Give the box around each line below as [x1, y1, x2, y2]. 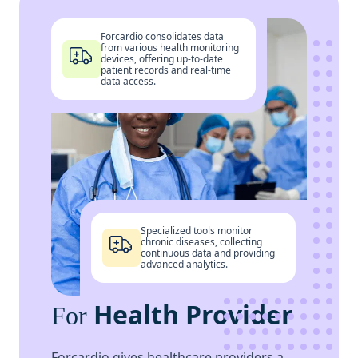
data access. [101, 74, 156, 89]
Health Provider [87, 296, 293, 332]
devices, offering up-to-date [101, 52, 223, 66]
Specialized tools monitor [141, 223, 253, 237]
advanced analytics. [141, 257, 228, 271]
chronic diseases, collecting [141, 234, 262, 249]
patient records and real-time [101, 63, 231, 78]
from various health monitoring [101, 41, 239, 55]
